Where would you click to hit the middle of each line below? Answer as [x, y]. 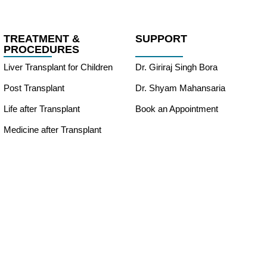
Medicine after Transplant [53, 129]
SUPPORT [162, 38]
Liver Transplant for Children [58, 67]
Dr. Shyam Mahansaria [181, 88]
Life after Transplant [42, 108]
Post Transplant [34, 88]
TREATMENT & [42, 38]
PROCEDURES [42, 49]
